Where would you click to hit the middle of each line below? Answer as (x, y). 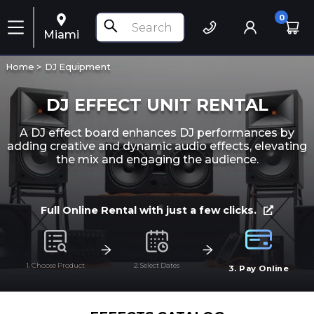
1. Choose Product (55, 265)
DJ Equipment (77, 67)
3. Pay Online (259, 268)
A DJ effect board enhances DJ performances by (157, 132)
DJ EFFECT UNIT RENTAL (157, 104)
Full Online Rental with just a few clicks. (149, 211)
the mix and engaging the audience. (157, 159)
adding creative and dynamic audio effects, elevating (157, 146)
